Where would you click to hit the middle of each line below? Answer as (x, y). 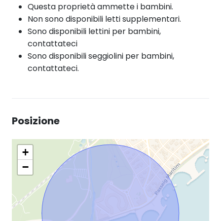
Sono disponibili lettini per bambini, (94, 31)
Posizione (36, 121)
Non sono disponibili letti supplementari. (104, 19)
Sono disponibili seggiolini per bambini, (101, 56)
